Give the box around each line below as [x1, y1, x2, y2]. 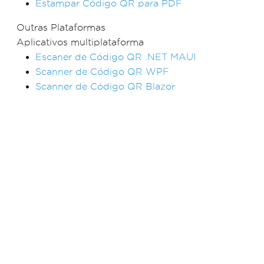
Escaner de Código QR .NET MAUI [35, 51, 196, 62]
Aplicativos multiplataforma [16, 37, 144, 47]
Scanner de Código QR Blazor [35, 81, 175, 91]
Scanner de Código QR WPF [35, 66, 169, 77]
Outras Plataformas [16, 22, 105, 32]
